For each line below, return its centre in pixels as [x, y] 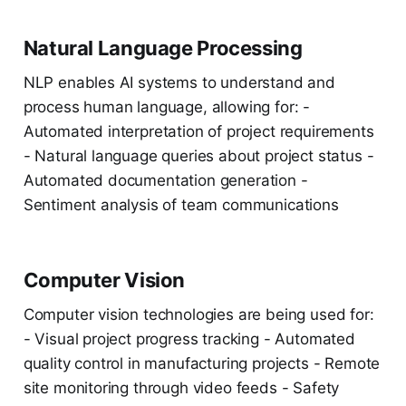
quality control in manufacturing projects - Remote [202, 364]
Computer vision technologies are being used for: [198, 315]
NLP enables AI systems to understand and [179, 83]
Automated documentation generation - [165, 181]
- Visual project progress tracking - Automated [189, 339]
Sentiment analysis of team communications [181, 205]
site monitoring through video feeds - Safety [181, 388]
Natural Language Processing [163, 48]
